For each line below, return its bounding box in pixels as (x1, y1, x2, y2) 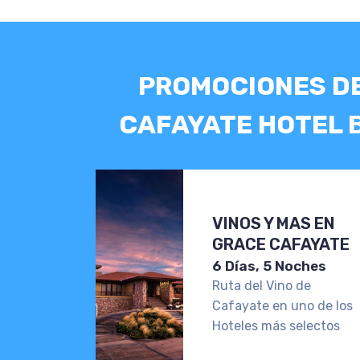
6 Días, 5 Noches (212, 257, 326, 274)
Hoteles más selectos (212, 317, 340, 333)
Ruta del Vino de (212, 277, 311, 293)
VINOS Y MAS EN (212, 213, 335, 233)
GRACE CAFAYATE (212, 234, 350, 254)
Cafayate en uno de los (212, 297, 353, 313)
